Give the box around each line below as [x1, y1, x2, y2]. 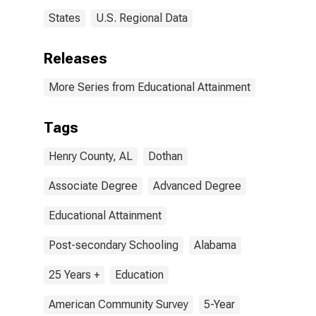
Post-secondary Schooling [49, 238, 178, 252]
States [49, 11, 80, 25]
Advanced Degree [153, 179, 241, 193]
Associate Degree [49, 179, 138, 193]
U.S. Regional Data [96, 11, 188, 25]
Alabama [194, 238, 236, 252]
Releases [44, 50, 107, 67]
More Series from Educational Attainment [49, 80, 250, 94]
